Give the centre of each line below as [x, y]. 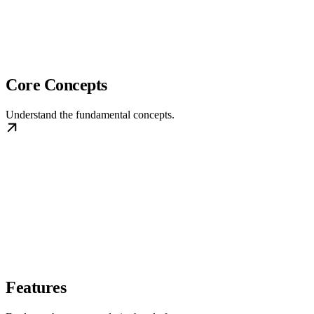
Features [36, 288]
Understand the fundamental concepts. [90, 115]
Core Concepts [56, 85]
